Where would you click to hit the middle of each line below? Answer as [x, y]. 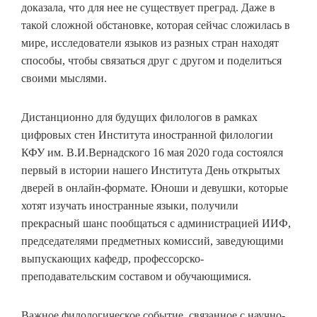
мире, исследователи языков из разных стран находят [150, 43]
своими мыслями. [64, 78]
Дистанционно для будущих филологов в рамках [139, 117]
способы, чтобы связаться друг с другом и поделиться [151, 60]
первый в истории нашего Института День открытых [151, 170]
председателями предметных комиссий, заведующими [152, 241]
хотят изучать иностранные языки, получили [130, 206]
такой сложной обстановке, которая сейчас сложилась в [156, 25]
